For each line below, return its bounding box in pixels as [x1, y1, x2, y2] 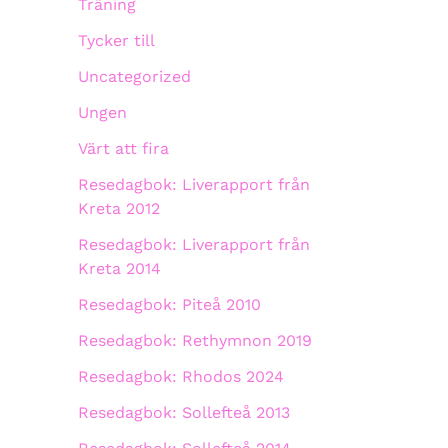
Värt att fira [78, 139, 169, 158]
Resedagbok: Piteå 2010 [78, 295, 261, 314]
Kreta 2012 [78, 199, 160, 218]
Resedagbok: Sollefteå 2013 [78, 403, 290, 422]
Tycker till [78, 31, 155, 50]
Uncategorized [78, 67, 191, 86]
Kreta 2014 [78, 259, 161, 278]
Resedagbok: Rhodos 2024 [78, 367, 284, 386]
